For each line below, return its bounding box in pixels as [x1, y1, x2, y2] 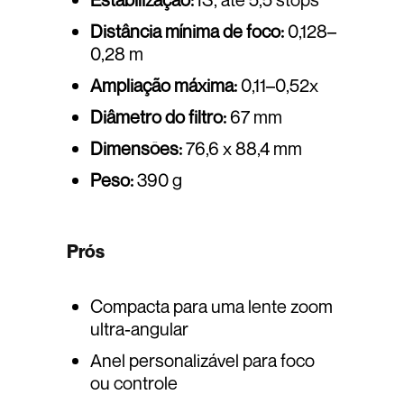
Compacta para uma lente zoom [90, 295, 333, 318]
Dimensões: [90, 137, 182, 161]
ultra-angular [90, 317, 188, 341]
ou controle [90, 372, 178, 395]
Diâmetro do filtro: [90, 106, 226, 129]
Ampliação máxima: [90, 74, 237, 97]
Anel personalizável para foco [90, 349, 315, 372]
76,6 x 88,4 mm [182, 137, 302, 161]
